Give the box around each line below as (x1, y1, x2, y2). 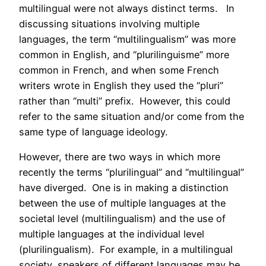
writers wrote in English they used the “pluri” (19, 79, 223, 91)
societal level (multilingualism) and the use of (19, 212, 226, 224)
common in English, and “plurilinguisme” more (19, 48, 229, 61)
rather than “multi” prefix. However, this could (19, 94, 230, 107)
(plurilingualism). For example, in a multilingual (19, 243, 233, 255)
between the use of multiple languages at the (19, 197, 226, 209)
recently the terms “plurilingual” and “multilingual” (19, 166, 244, 178)
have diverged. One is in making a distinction (19, 181, 229, 194)
